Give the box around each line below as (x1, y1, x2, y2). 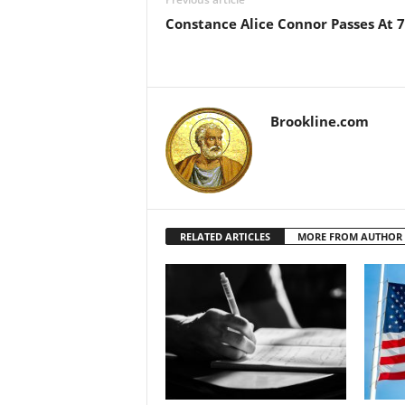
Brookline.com (269, 112, 369, 130)
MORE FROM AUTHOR (297, 230, 402, 243)
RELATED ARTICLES (179, 230, 270, 243)
